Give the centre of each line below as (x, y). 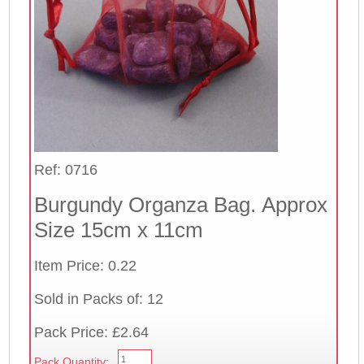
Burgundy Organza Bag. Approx (180, 205)
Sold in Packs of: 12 (98, 299)
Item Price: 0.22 (85, 266)
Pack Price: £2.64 (91, 333)
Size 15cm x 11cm (118, 230)
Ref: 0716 (65, 170)
